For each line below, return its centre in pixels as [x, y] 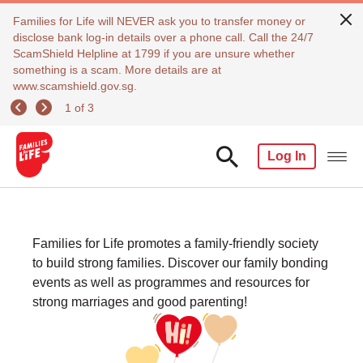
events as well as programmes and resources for [171, 282]
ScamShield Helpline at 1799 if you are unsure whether [154, 53]
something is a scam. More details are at [117, 70]
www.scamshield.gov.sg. [75, 86]
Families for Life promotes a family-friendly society [175, 243]
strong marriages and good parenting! [140, 302]
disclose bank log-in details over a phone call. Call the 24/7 [163, 37]
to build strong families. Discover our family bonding [180, 263]
